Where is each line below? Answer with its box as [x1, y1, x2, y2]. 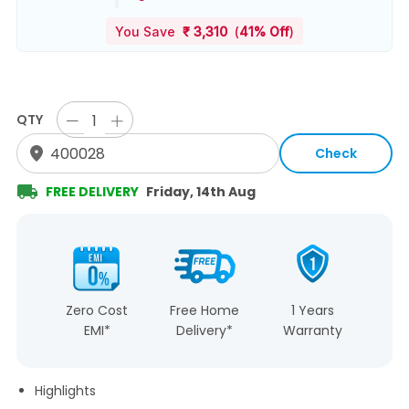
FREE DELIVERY [46, 182, 139, 201]
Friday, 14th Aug [146, 182, 256, 201]
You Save [115, 24, 183, 39]
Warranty [282, 321, 342, 340]
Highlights [35, 382, 96, 400]
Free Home [170, 301, 239, 320]
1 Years [290, 301, 334, 320]
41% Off [239, 24, 289, 39]
